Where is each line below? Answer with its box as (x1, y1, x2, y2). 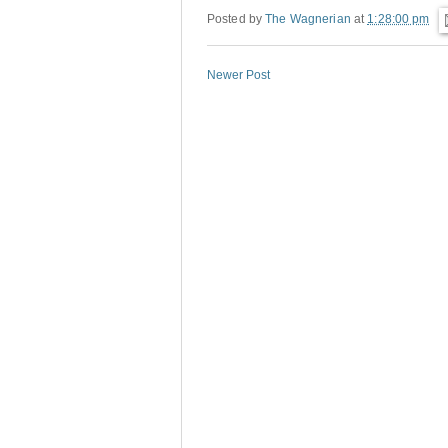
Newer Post (207, 68, 270, 83)
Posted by (207, 12, 266, 27)
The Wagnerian (265, 12, 351, 27)
